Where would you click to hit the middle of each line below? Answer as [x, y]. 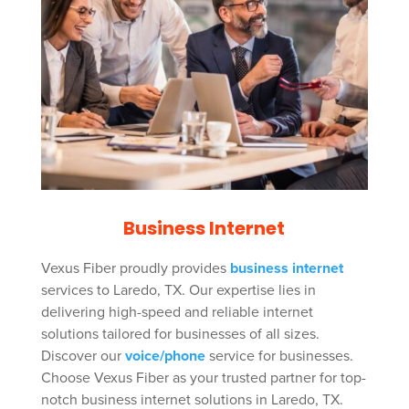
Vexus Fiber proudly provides [135, 269]
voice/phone [165, 357]
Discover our [83, 357]
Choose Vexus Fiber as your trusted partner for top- [203, 378]
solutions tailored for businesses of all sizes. [180, 335]
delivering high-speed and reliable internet [177, 313]
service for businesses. [279, 357]
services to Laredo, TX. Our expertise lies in [178, 291]
